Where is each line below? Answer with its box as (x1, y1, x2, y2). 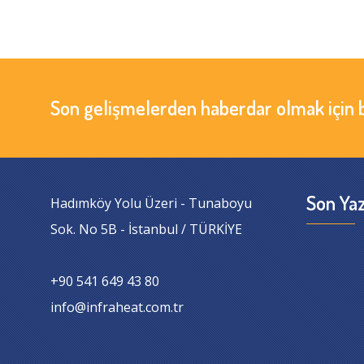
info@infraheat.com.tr (50, 297, 184, 316)
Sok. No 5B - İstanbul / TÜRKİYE (50, 219, 242, 238)
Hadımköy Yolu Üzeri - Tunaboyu (50, 193, 252, 212)
